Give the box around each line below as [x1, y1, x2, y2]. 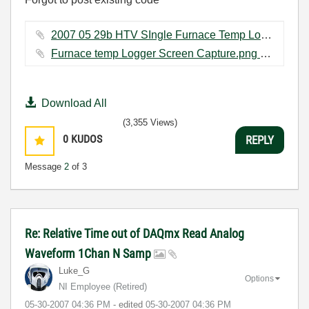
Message [25, 161, 64, 172]
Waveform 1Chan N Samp [25, 246, 154, 261]
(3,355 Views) [123, 117, 177, 128]
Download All [41, 97, 107, 109]
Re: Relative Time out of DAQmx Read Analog [25, 226, 244, 241]
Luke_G [59, 266, 90, 276]
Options [245, 273, 274, 283]
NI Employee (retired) [59, 281, 147, 292]
